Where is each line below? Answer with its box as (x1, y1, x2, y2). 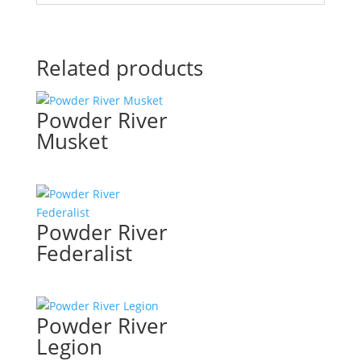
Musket (35, 127, 108, 156)
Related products (35, 53, 203, 82)
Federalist (35, 239, 132, 268)
